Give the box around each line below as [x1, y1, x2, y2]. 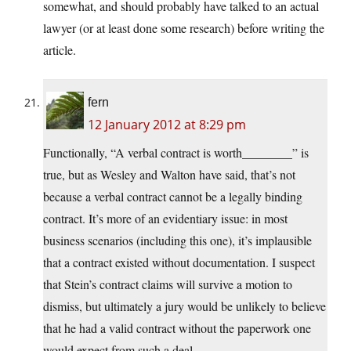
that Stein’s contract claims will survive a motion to [43, 276, 292, 293]
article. [43, 42, 76, 59]
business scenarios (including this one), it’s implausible [43, 232, 312, 249]
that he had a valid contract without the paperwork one [43, 320, 311, 337]
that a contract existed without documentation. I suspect [43, 254, 315, 271]
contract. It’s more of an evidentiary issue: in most [43, 210, 288, 227]
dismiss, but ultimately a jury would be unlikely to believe [43, 298, 326, 315]
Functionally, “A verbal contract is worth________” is [43, 144, 309, 161]
